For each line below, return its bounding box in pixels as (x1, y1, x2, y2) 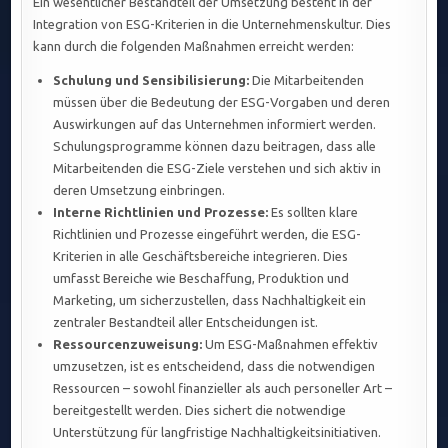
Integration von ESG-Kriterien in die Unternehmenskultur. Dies (33, 17, 392, 32)
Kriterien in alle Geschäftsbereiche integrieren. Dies (53, 249, 349, 264)
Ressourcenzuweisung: (53, 337, 203, 352)
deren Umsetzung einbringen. (53, 183, 226, 198)
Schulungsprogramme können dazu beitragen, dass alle (53, 139, 377, 154)
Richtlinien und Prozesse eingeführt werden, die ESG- (53, 227, 362, 242)
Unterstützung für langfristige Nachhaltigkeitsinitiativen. (53, 425, 382, 440)
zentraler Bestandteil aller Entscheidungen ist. (53, 315, 319, 330)
